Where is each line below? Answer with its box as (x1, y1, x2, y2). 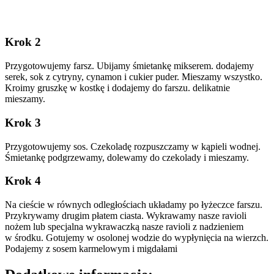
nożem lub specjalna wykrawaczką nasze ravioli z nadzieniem (5, 221, 243, 232)
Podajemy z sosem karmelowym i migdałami (5, 243, 177, 254)
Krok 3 (5, 116, 41, 129)
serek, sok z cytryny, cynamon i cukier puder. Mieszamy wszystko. (5, 72, 262, 83)
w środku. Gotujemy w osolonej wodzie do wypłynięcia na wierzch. (5, 232, 268, 243)
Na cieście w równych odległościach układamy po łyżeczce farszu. (5, 199, 262, 210)
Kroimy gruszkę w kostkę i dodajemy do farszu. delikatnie (5, 83, 230, 94)
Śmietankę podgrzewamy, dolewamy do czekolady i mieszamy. (5, 152, 249, 163)
